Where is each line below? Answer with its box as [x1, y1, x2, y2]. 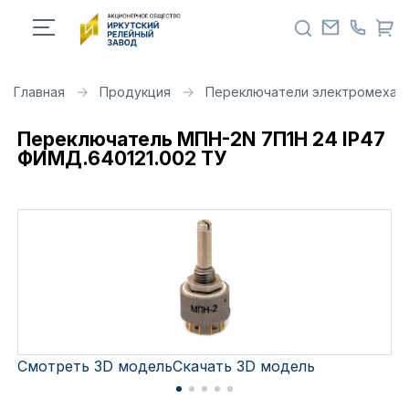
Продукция [100, 84, 171, 100]
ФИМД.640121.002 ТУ [17, 147, 228, 170]
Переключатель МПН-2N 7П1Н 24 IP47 [17, 128, 386, 151]
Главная [14, 84, 65, 100]
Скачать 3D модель [173, 357, 316, 375]
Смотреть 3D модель [17, 357, 173, 375]
